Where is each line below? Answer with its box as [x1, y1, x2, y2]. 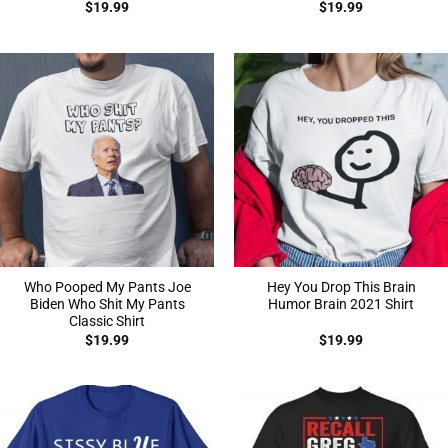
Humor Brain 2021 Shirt [268, 296, 414, 313]
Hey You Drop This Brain [266, 279, 416, 296]
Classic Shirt [69, 313, 145, 330]
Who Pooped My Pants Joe [23, 279, 191, 296]
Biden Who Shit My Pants [29, 296, 185, 313]
